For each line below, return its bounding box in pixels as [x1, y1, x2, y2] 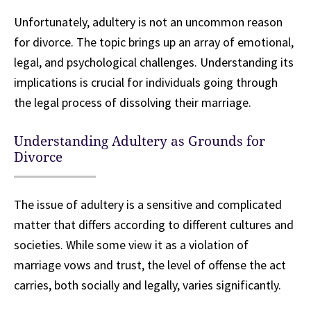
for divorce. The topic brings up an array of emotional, [14, 34, 294, 51]
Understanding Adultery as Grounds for [14, 133, 265, 150]
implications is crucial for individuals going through [14, 74, 278, 91]
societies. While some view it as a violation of [14, 237, 249, 253]
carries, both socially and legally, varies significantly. [14, 277, 281, 294]
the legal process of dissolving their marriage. [14, 94, 251, 111]
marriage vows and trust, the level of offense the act [14, 257, 286, 274]
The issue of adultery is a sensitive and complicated [14, 196, 282, 213]
